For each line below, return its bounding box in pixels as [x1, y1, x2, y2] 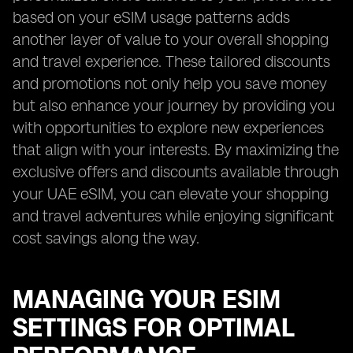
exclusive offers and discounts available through [13, 162, 339, 181]
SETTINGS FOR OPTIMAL [13, 313, 294, 343]
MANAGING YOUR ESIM [13, 284, 281, 314]
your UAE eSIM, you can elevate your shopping [13, 184, 329, 203]
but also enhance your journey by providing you [13, 96, 335, 115]
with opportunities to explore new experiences [13, 118, 324, 137]
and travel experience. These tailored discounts [13, 52, 330, 71]
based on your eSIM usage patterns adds [13, 8, 290, 27]
